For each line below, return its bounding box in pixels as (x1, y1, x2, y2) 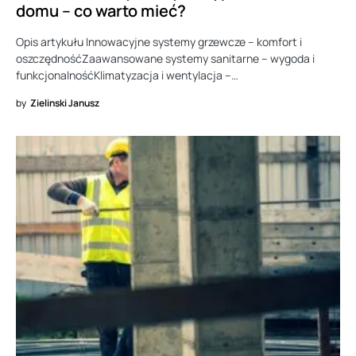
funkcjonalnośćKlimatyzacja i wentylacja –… (16, 68, 238, 83)
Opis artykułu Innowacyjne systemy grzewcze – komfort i (16, 34, 302, 50)
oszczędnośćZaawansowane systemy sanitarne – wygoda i (16, 51, 315, 67)
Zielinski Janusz (30, 96, 99, 110)
